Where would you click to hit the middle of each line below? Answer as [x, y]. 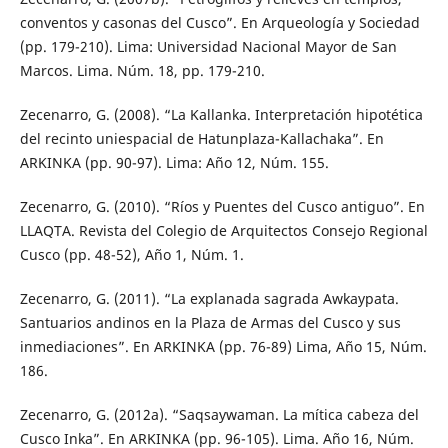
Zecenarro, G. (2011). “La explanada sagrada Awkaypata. [209, 298]
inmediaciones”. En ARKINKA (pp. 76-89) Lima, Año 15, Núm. [223, 346]
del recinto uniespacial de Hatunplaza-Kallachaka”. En [201, 138]
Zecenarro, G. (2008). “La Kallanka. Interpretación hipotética [221, 114]
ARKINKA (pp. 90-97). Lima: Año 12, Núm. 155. [174, 162]
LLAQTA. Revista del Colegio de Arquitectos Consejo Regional [223, 230]
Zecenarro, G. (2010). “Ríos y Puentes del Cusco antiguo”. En [222, 206]
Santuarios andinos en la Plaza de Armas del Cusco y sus [210, 322]
